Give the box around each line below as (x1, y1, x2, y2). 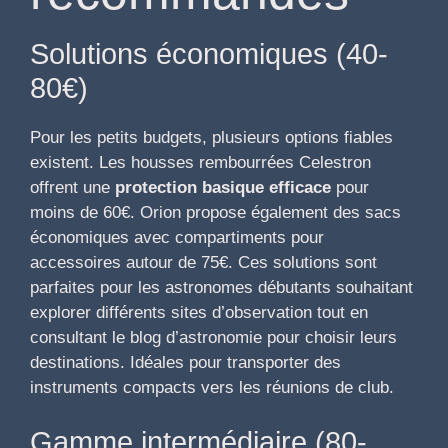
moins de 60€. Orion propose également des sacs (30, 202, 401, 222)
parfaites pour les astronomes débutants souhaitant (30, 277, 413, 297)
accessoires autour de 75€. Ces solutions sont (30, 252, 377, 272)
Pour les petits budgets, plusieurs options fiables (30, 127, 393, 147)
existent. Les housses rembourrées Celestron (30, 152, 371, 172)
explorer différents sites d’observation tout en (30, 302, 368, 322)
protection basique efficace (115, 177, 331, 197)
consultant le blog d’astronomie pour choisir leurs (30, 327, 397, 347)
